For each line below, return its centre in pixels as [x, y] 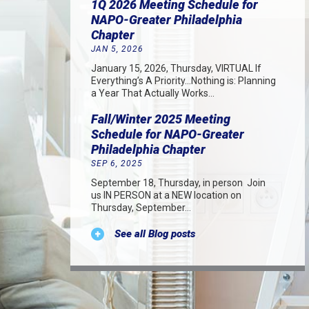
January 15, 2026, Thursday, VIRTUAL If [176, 68]
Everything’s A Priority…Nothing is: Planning [183, 81]
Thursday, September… [141, 208]
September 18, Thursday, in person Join [178, 183]
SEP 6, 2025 [117, 163]
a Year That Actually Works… [153, 93]
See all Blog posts [155, 234]
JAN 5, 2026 [117, 49]
